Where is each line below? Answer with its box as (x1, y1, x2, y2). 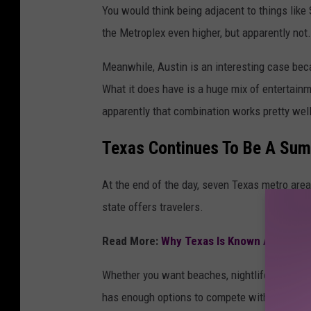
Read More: (102, 234, 161, 249)
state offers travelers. (102, 200, 203, 215)
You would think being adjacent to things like (102, 3, 309, 17)
